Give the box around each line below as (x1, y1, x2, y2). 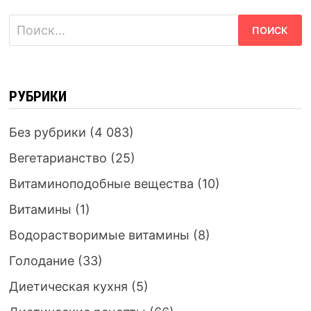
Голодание (8, 253, 74, 269)
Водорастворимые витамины (8, 228, 190, 243)
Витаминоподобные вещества (8, 176, 194, 192)
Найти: (8, 16, 49, 31)
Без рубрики (8, 125, 86, 140)
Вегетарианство (8, 151, 107, 166)
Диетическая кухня (8, 279, 128, 294)
